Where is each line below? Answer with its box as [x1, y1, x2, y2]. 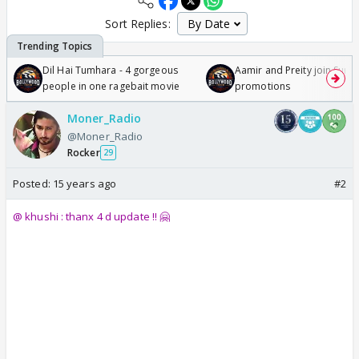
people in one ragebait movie [42, 79, 179, 93]
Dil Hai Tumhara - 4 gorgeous [42, 63, 178, 77]
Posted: [13, 175, 53, 191]
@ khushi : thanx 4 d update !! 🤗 [13, 208, 171, 224]
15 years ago [52, 175, 117, 191]
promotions [235, 79, 290, 93]
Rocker [67, 145, 100, 159]
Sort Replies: [105, 15, 171, 31]
